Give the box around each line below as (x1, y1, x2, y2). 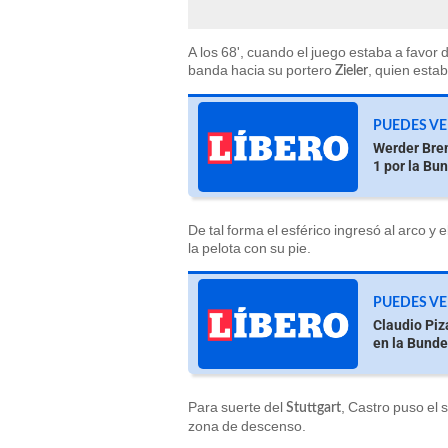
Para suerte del (188, 398, 286, 415)
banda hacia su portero (188, 61, 335, 78)
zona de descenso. (188, 417, 309, 434)
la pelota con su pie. (188, 239, 311, 256)
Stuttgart (286, 400, 341, 415)
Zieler (335, 63, 368, 78)
